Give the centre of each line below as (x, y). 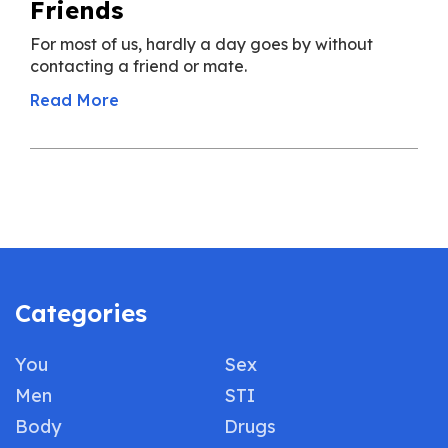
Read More (74, 100)
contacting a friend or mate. (138, 66)
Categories (81, 313)
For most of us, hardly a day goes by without (201, 44)
